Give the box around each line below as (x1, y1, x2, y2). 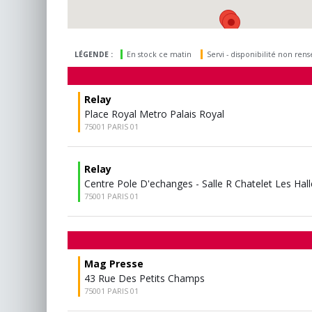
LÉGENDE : (75, 49, 115, 59)
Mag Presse (84, 257, 143, 270)
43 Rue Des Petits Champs (84, 272, 205, 285)
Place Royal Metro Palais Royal (84, 107, 224, 120)
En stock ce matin (127, 49, 192, 59)
